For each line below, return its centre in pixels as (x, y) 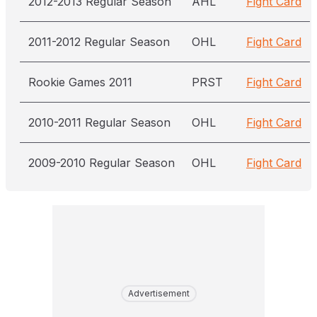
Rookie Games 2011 (80, 82)
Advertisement (158, 293)
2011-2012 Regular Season (99, 42)
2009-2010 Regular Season (102, 163)
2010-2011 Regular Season (99, 122)
